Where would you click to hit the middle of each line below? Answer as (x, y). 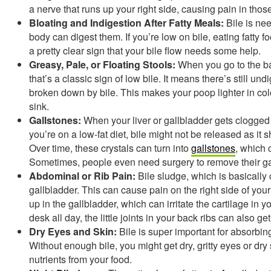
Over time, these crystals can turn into (110, 148)
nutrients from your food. (80, 259)
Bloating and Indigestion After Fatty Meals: (126, 22)
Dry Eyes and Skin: (73, 231)
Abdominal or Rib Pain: (82, 175)
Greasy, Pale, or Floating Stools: (102, 64)
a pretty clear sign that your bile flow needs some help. (145, 50)
